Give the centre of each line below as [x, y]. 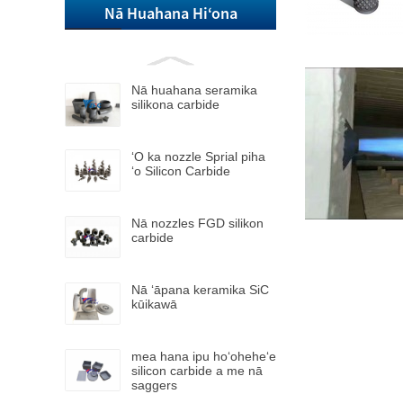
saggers [154, 385]
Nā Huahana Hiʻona [170, 13]
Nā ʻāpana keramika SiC [200, 290]
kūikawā [154, 304]
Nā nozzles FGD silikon [197, 223]
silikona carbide [175, 104]
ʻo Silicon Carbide [181, 171]
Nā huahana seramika [194, 90]
